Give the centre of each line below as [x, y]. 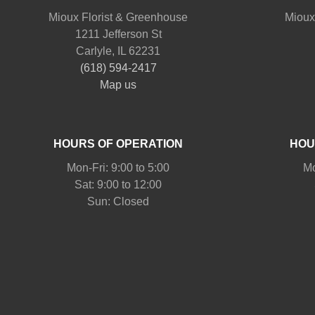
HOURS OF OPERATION [118, 143]
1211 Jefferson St [118, 34]
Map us [118, 84]
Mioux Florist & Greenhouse [118, 17]
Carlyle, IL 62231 [118, 51]
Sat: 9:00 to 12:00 [118, 184]
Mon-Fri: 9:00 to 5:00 [118, 167]
